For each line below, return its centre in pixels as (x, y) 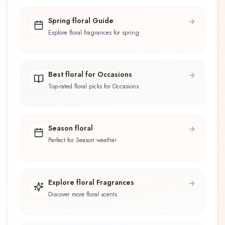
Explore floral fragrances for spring (94, 32)
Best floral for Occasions (90, 75)
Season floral (71, 128)
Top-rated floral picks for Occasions (93, 87)
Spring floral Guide (81, 20)
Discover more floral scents (83, 194)
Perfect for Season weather (82, 140)
